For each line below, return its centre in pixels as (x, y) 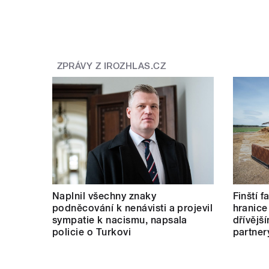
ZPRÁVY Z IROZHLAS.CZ (111, 66)
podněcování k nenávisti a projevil (133, 208)
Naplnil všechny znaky (104, 196)
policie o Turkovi (92, 232)
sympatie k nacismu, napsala (120, 220)
